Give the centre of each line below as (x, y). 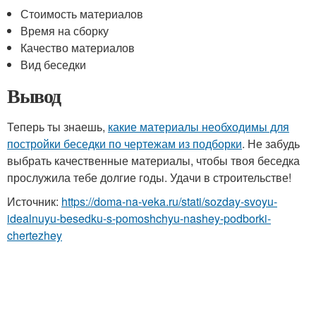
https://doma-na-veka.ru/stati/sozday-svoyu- (169, 201)
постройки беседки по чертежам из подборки (124, 144)
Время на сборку (65, 31)
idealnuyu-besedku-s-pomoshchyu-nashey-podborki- (139, 218)
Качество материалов (78, 48)
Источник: (34, 201)
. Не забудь (271, 144)
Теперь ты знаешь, (57, 127)
